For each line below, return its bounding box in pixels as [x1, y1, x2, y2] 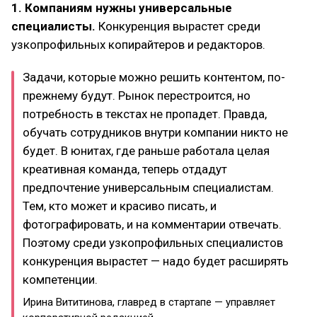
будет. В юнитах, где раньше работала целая [23, 144, 270, 158]
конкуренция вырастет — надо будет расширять [23, 254, 289, 268]
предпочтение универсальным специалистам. [23, 180, 274, 195]
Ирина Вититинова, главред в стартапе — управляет [23, 296, 275, 309]
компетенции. [23, 272, 98, 287]
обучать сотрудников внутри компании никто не [23, 125, 288, 139]
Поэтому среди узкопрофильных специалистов [23, 236, 283, 250]
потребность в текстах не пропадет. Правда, [23, 107, 267, 121]
